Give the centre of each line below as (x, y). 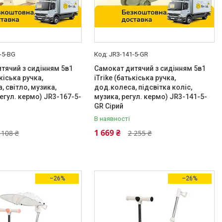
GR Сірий (109, 106)
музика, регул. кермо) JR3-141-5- (151, 97)
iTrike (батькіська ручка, (135, 78)
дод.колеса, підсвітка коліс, (143, 87)
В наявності (112, 119)
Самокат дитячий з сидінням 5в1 (150, 68)
